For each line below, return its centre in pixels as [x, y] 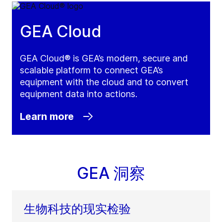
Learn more [47, 117]
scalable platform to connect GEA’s [91, 70]
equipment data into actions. [79, 94]
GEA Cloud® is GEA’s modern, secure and [104, 58]
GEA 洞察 [111, 173]
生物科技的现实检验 [77, 209]
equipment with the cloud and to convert [104, 82]
